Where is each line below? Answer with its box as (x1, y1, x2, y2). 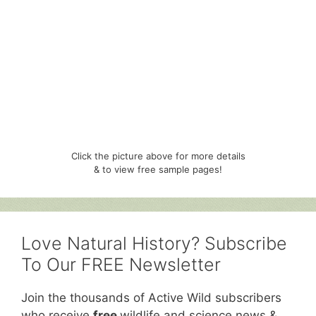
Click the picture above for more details (71, 150, 245, 162)
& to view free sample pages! (94, 163, 222, 175)
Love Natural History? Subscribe (21, 232, 287, 254)
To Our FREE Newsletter (21, 253, 221, 275)
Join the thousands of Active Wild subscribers (21, 290, 281, 305)
